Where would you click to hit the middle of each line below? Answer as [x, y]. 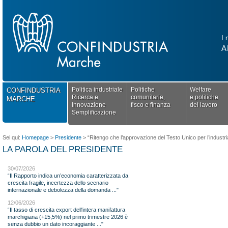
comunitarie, [148, 97]
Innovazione [89, 105]
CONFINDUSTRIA [33, 90]
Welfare [201, 90]
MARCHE [21, 99]
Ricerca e [85, 97]
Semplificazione [94, 112]
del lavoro [204, 105]
